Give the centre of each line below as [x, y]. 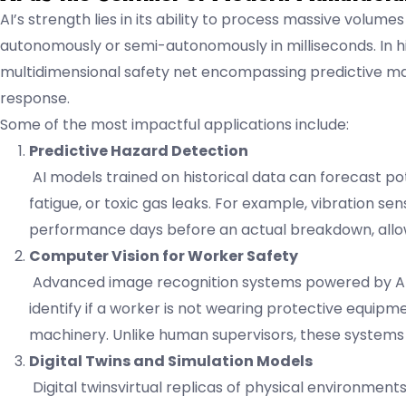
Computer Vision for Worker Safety [164, 256]
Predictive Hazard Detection [139, 150]
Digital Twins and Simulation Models [171, 361]
